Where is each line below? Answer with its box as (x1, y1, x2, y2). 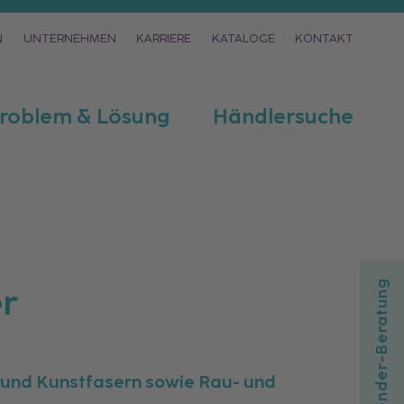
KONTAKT (295, 31, 353, 45)
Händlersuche (213, 105, 353, 129)
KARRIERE (136, 31, 191, 45)
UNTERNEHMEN (23, 31, 116, 45)
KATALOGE (211, 31, 275, 45)
